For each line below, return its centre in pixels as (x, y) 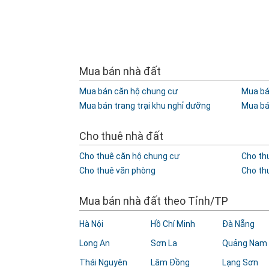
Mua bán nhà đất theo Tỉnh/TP (154, 201)
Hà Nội (91, 224)
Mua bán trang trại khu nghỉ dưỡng (145, 106)
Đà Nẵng (238, 224)
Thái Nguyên (103, 262)
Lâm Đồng (170, 262)
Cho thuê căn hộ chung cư (129, 156)
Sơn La (164, 243)
